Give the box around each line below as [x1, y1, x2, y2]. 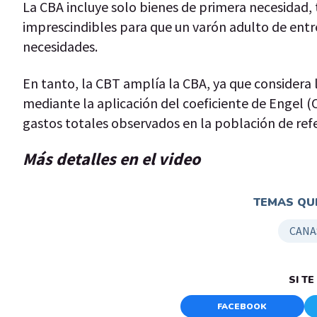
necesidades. [23, 37, 98, 55]
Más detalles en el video [23, 147, 200, 170]
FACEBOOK [217, 300, 267, 312]
